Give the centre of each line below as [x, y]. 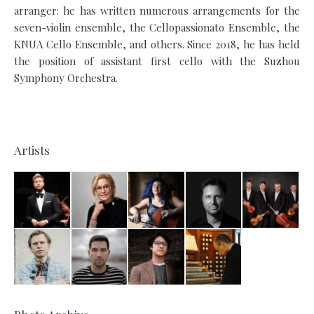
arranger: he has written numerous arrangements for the [157, 11]
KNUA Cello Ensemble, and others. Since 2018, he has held [157, 45]
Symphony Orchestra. [66, 78]
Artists [32, 150]
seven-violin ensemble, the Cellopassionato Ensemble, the [157, 28]
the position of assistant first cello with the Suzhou [157, 61]
